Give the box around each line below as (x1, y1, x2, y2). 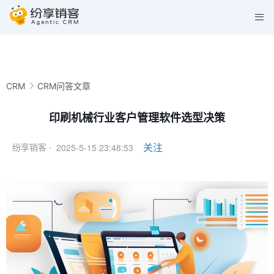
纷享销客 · (12, 142, 51, 152)
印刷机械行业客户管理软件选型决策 (49, 111, 225, 124)
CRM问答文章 (37, 80, 91, 91)
